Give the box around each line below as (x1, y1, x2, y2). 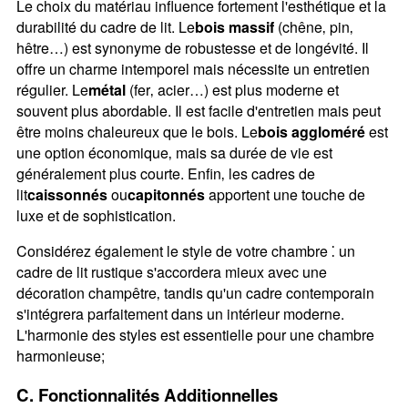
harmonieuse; (15, 344, 105, 366)
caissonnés (26, 183, 107, 205)
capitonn (127, 183, 189, 205)
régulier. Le (15, 78, 88, 100)
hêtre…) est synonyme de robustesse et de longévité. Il (15, 36, 369, 58)
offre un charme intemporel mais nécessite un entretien (15, 57, 370, 79)
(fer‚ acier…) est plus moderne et (125, 78, 339, 100)
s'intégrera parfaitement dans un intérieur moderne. (15, 302, 344, 324)
